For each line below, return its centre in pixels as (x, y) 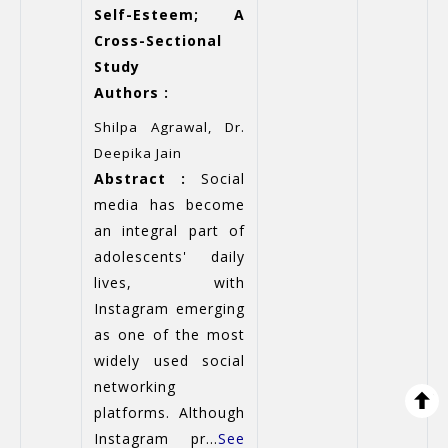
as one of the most (169, 334)
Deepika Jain (138, 153)
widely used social (169, 360)
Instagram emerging (169, 308)
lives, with (169, 282)
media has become (169, 204)
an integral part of (169, 230)
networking (135, 386)
